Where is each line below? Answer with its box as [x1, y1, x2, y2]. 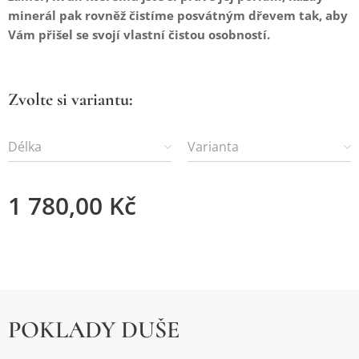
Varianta [188, 137, 239, 155]
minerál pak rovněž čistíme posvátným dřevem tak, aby [8, 6, 348, 23]
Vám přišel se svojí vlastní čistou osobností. [8, 26, 270, 42]
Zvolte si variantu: [8, 88, 133, 110]
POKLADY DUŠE [8, 315, 179, 345]
